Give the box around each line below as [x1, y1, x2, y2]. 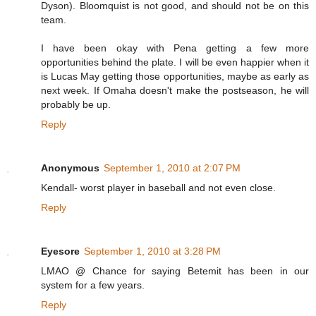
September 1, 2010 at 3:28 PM [84, 245, 221, 257]
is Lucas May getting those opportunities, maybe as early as [41, 70, 309, 82]
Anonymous [41, 162, 99, 174]
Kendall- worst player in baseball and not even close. [41, 181, 276, 193]
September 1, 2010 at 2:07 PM [104, 162, 241, 174]
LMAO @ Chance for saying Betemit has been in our [41, 265, 309, 276]
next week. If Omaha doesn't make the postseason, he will [41, 84, 309, 96]
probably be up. [41, 98, 111, 110]
